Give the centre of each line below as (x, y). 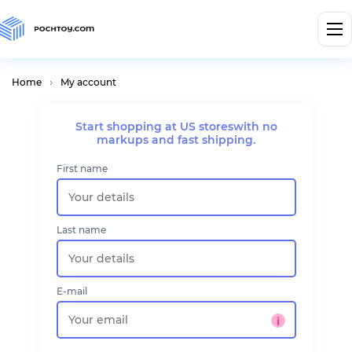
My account (88, 82)
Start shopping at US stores (154, 126)
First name (82, 169)
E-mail (71, 291)
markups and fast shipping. (176, 140)
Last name (81, 230)
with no (255, 126)
